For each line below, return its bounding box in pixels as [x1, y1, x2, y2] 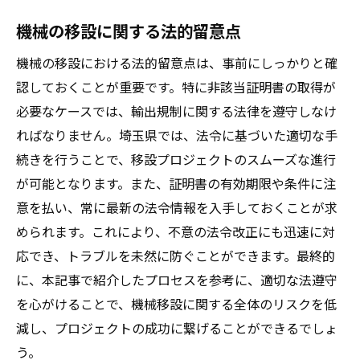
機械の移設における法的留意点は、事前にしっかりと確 [16, 53, 337, 72]
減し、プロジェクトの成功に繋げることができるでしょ [16, 318, 337, 337]
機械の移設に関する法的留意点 [16, 18, 241, 43]
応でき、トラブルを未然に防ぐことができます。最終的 [16, 246, 335, 265]
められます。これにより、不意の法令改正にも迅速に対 [16, 222, 335, 241]
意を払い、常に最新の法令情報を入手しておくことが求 [16, 198, 337, 217]
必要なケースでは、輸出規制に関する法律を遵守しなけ [16, 101, 337, 121]
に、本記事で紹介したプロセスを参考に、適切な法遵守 [16, 270, 337, 289]
